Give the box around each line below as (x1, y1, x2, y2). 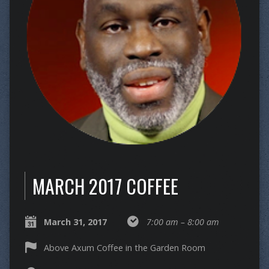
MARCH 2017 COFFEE (32, 171, 178, 200)
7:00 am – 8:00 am (146, 216, 219, 228)
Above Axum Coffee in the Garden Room (43, 241, 205, 253)
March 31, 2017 (43, 216, 107, 228)
